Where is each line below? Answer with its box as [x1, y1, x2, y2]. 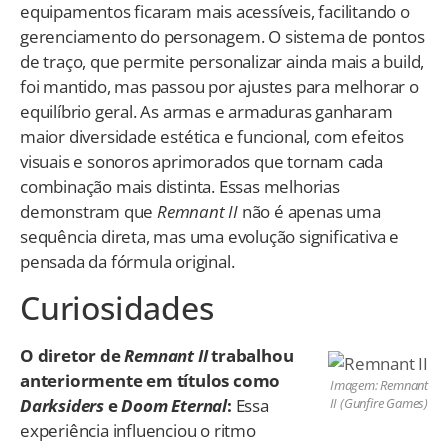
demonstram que [20, 200, 158, 224]
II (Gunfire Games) [329, 394, 428, 412]
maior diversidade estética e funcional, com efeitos [20, 125, 404, 149]
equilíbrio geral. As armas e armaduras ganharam [20, 100, 393, 124]
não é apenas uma [238, 200, 381, 224]
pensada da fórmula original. [20, 250, 235, 274]
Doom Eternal [121, 393, 228, 417]
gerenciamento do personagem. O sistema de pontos [20, 25, 425, 49]
